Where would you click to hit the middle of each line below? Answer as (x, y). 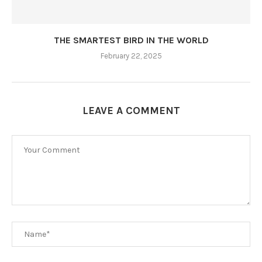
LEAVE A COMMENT (131, 111)
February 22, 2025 (131, 56)
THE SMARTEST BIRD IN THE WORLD (131, 40)
